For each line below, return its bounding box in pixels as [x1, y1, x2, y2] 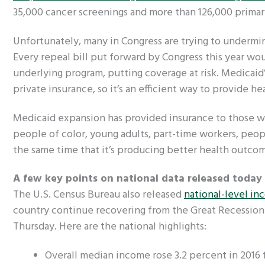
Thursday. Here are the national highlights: [13, 218, 206, 236]
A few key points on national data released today [13, 170, 262, 188]
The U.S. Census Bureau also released [13, 186, 184, 204]
